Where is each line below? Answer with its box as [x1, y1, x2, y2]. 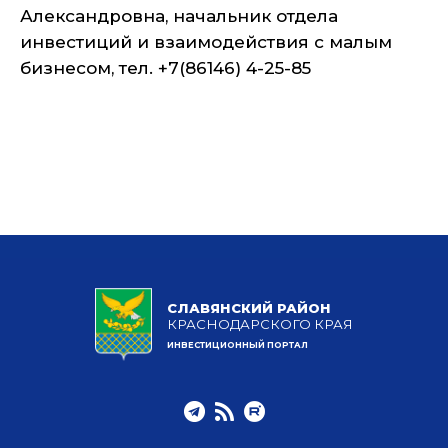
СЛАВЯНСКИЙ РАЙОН [167, 300, 331, 317]
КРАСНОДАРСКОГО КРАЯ [167, 316, 353, 333]
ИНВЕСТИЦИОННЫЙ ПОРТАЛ [167, 340, 308, 351]
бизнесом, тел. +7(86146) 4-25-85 [20, 58, 311, 78]
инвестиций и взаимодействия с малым [20, 32, 392, 52]
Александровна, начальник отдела [20, 6, 338, 26]
